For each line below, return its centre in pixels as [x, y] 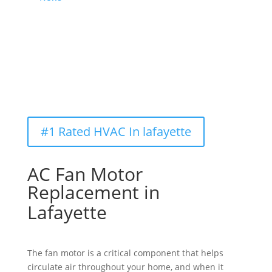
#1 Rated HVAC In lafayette [116, 132]
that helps [202, 253]
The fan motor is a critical [79, 253]
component [156, 253]
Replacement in [96, 192]
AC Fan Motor [85, 174]
